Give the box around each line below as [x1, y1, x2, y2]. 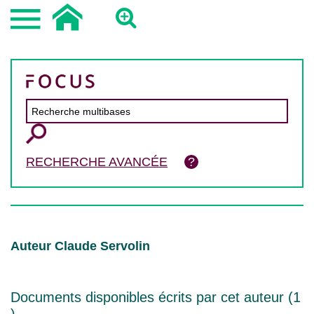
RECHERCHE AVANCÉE [26, 155, 168, 169]
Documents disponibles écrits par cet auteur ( [11, 289, 293, 305]
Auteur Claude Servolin [11, 239, 150, 253]
